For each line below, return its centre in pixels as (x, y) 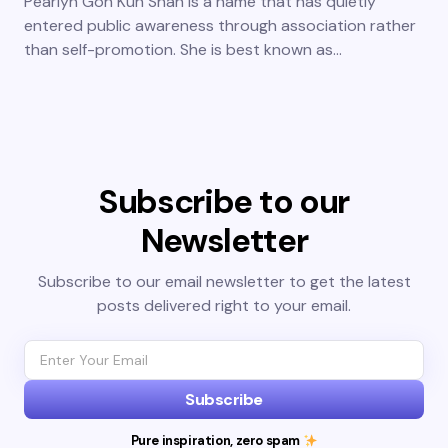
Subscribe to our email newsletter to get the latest (224, 282)
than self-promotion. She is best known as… (183, 50)
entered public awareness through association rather (220, 26)
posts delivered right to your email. (224, 306)
